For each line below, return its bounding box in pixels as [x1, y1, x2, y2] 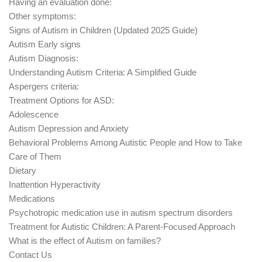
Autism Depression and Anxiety [9, 123, 129, 133]
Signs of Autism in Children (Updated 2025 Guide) [9, 25, 198, 35]
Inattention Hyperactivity [9, 179, 101, 189]
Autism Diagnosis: [9, 53, 78, 63]
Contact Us [9, 249, 52, 260]
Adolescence [9, 109, 58, 119]
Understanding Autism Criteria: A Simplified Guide [9, 67, 196, 77]
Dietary [9, 165, 36, 175]
